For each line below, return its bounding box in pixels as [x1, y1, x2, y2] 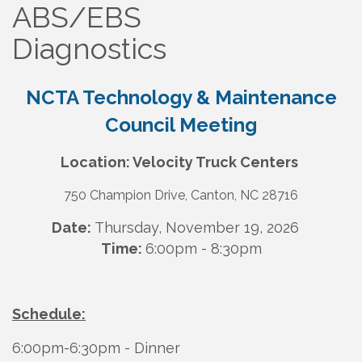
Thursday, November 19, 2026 [95, 219, 299, 237]
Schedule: [12, 305, 86, 323]
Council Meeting [105, 113, 257, 137]
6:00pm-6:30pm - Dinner [12, 339, 180, 357]
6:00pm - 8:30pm [145, 240, 262, 258]
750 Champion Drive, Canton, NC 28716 [64, 187, 298, 204]
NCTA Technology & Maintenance [25, 86, 337, 110]
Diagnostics [12, 32, 166, 66]
